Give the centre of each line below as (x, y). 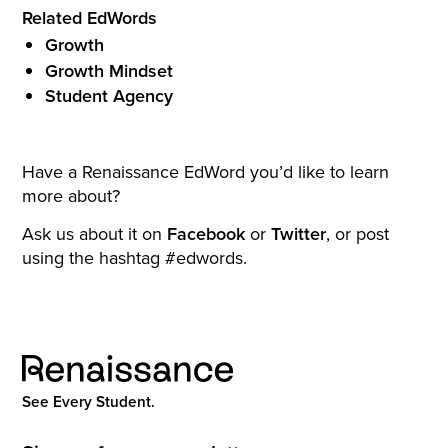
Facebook (206, 233)
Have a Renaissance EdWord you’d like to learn (206, 172)
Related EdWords (90, 17)
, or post (358, 233)
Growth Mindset (108, 70)
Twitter (299, 233)
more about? (71, 196)
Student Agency (108, 96)
